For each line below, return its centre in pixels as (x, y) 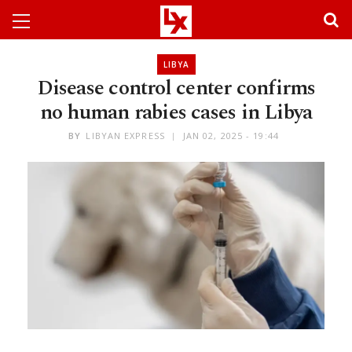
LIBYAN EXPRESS (125, 136)
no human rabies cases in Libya (176, 112)
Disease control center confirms (176, 88)
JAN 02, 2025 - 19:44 (231, 136)
